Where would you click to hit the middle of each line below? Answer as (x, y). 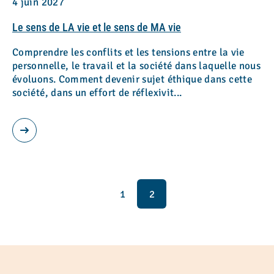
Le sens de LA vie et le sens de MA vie (97, 27)
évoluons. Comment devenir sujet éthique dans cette (132, 79)
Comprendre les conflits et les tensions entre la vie (128, 52)
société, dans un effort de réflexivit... (97, 93)
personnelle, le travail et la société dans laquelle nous (137, 66)
